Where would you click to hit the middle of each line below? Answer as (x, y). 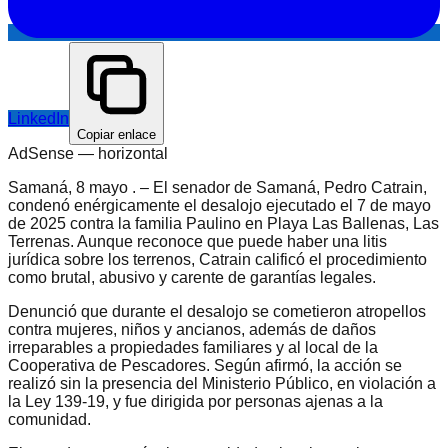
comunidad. (49, 419)
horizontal (133, 153)
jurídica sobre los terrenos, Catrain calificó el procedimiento (217, 259)
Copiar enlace (116, 134)
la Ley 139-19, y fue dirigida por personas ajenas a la (195, 401)
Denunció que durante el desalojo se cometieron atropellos (217, 311)
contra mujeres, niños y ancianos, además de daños (192, 329)
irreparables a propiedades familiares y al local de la (193, 347)
